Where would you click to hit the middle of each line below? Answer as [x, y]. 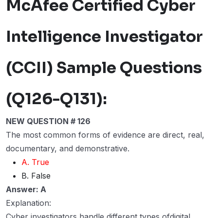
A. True [35, 162]
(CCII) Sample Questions [104, 68]
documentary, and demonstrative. [68, 149]
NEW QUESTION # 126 [48, 121]
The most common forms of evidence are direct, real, [105, 135]
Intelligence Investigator [104, 37]
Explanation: [28, 203]
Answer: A [26, 190]
